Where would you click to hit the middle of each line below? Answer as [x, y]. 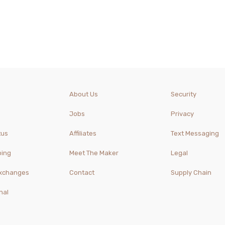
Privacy [182, 114]
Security [183, 94]
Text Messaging [195, 134]
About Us [84, 94]
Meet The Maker [94, 153]
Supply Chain [191, 173]
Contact [82, 173]
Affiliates [83, 134]
